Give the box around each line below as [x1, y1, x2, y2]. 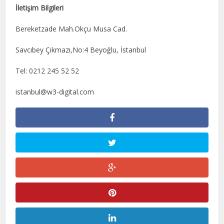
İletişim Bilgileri [15, 2, 64, 12]
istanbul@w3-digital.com [15, 86, 94, 96]
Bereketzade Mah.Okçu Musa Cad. [15, 23, 127, 33]
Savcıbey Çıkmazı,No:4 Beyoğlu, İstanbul [15, 44, 146, 54]
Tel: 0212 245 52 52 [15, 65, 79, 75]
